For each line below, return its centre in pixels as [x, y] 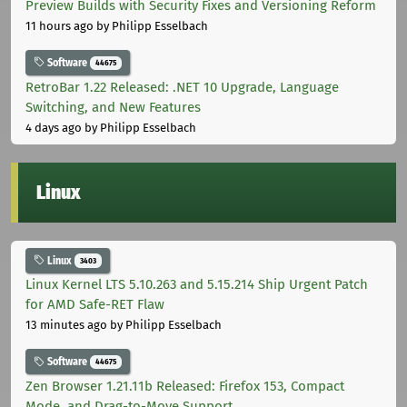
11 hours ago [60, 25]
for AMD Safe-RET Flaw [95, 305]
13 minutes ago [66, 325]
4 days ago [54, 127]
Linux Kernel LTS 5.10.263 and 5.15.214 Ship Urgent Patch [197, 285]
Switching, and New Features [113, 107]
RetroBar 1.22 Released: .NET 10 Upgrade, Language [182, 87]
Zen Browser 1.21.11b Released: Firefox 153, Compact [185, 387]
